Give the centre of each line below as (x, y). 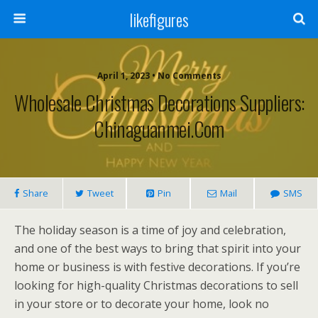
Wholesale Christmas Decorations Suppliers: (159, 102)
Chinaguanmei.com (159, 128)
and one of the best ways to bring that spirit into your (158, 248)
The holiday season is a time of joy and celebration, (150, 230)
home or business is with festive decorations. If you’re (157, 267)
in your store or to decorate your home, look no (142, 304)
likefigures (159, 19)
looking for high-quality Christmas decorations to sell (156, 285)
